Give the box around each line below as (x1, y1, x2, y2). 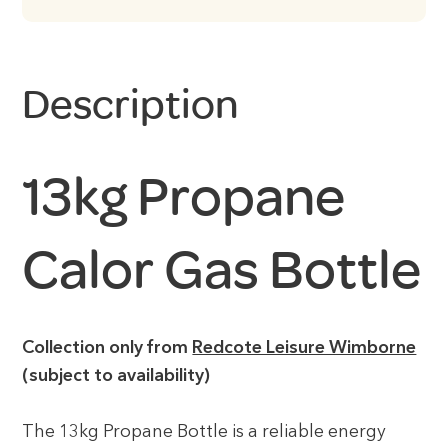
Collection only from (22, 339, 193, 357)
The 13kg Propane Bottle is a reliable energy (22, 423, 387, 441)
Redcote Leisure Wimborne (192, 339, 417, 357)
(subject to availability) (22, 367, 211, 385)
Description (22, 80, 240, 130)
